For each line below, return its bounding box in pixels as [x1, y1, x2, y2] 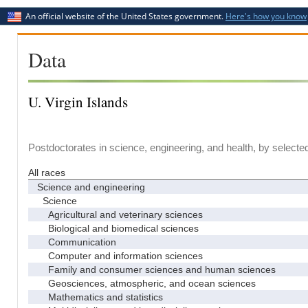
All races [28, 166, 65, 178]
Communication [32, 236, 116, 247]
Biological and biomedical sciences [32, 222, 199, 234]
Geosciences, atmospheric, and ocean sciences [32, 277, 256, 289]
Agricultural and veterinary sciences [32, 208, 203, 220]
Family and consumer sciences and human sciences [32, 263, 276, 275]
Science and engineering [32, 181, 145, 192]
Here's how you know [225, 10, 307, 22]
